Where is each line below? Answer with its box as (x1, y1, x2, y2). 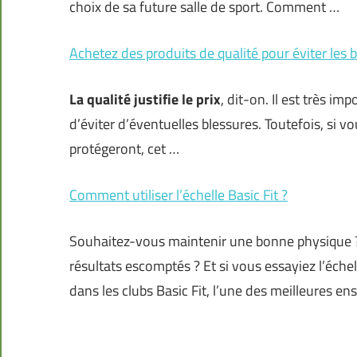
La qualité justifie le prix (69, 88, 221, 111)
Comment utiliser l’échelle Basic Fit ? (69, 184, 288, 206)
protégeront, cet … (69, 138, 179, 160)
